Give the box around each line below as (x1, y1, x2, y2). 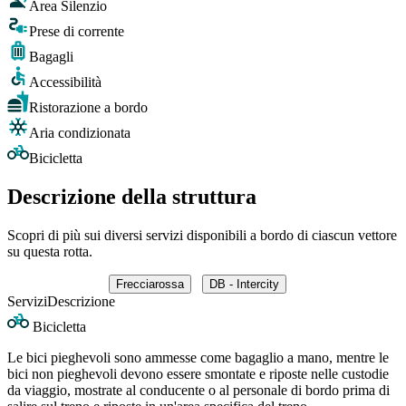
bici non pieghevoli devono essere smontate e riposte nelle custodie (7, 365, 389, 382)
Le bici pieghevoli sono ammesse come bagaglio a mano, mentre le (7, 349, 389, 365)
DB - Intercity (209, 276, 279, 291)
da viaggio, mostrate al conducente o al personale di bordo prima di (7, 382, 390, 398)
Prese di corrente (29, 24, 124, 40)
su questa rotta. (7, 243, 92, 259)
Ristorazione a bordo (29, 100, 148, 116)
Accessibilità (29, 74, 101, 91)
